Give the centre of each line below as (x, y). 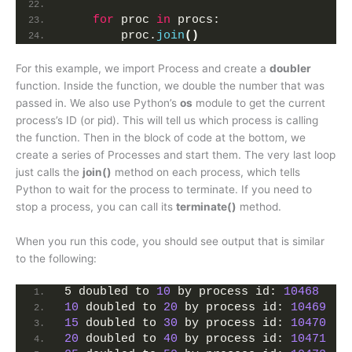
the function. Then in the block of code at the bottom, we (161, 138)
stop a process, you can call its (96, 207)
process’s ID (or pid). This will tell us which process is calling (167, 121)
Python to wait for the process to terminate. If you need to (164, 190)
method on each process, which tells (206, 172)
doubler (290, 69)
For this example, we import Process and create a (143, 69)
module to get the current (259, 103)
